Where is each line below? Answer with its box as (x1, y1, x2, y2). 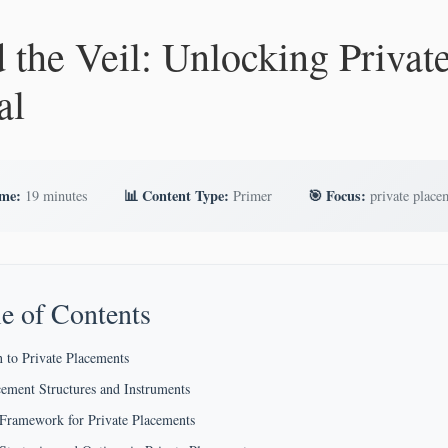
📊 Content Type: (124, 185, 229, 206)
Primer (229, 186, 272, 205)
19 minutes (21, 186, 88, 205)
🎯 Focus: (308, 185, 366, 206)
